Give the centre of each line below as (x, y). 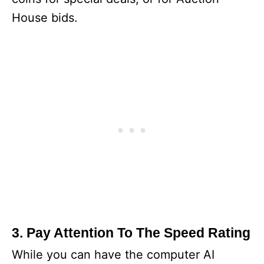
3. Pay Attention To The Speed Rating (131, 233)
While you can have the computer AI (113, 255)
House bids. (45, 18)
